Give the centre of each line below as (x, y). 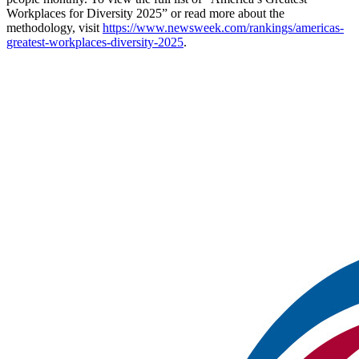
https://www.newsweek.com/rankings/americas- (223, 27)
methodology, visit (54, 27)
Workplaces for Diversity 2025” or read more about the (145, 13)
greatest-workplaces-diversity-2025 (95, 42)
